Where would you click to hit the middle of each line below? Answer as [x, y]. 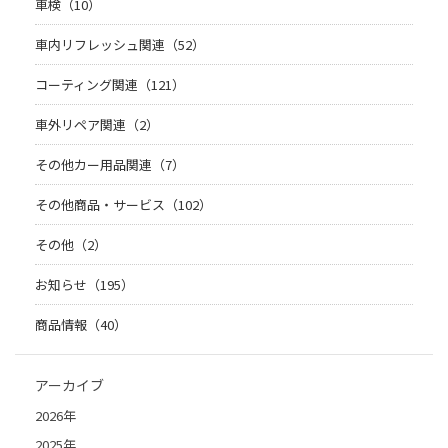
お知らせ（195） [84, 285]
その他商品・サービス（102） [123, 205]
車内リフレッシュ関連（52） [120, 45]
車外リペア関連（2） [97, 125]
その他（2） [71, 245]
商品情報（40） [81, 325]
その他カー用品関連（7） [110, 165]
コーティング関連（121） [110, 85]
